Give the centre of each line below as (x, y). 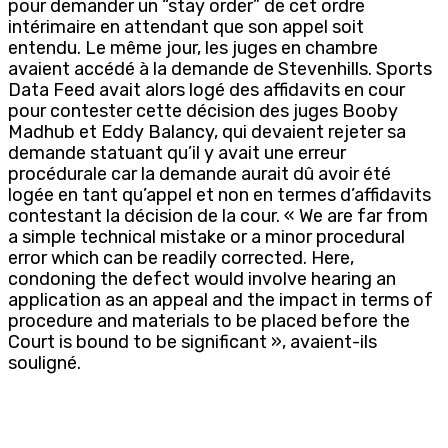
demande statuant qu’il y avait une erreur (177, 152)
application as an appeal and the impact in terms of (220, 299)
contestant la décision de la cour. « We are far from (218, 215)
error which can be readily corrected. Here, (181, 257)
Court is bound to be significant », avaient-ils (192, 341)
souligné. (44, 362)
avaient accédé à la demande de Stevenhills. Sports (220, 68)
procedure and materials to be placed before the (209, 320)
